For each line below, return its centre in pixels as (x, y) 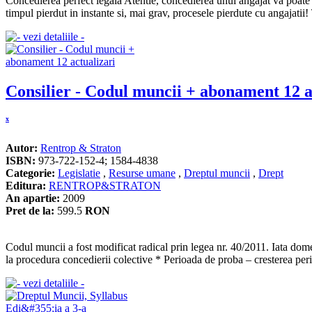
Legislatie (79, 173)
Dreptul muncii (217, 173)
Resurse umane (142, 173)
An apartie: (33, 198)
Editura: (26, 185)
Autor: (22, 148)
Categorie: (30, 173)
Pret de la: (30, 210)
